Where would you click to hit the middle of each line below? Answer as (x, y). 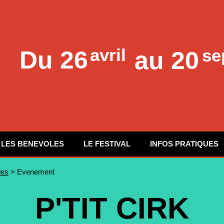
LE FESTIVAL (107, 144)
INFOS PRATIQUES (184, 144)
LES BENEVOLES (32, 144)
